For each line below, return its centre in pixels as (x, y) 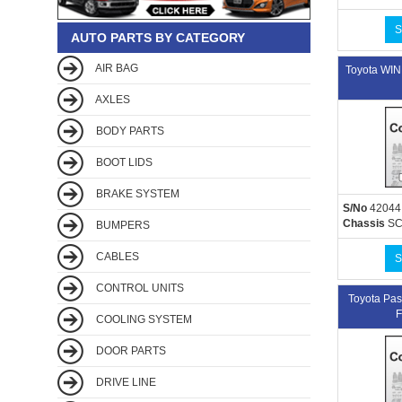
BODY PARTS (129, 131)
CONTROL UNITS (139, 288)
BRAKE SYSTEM (136, 193)
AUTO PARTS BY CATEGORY (158, 37)
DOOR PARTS (130, 350)
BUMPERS (122, 225)
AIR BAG (116, 68)
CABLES (116, 256)
